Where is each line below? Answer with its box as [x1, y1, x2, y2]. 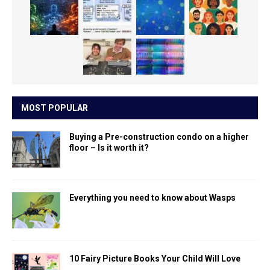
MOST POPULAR [21, 103, 88, 113]
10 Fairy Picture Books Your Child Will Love [69, 254, 240, 264]
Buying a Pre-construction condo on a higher [69, 132, 249, 142]
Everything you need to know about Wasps [69, 193, 236, 203]
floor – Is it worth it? [69, 143, 149, 153]
